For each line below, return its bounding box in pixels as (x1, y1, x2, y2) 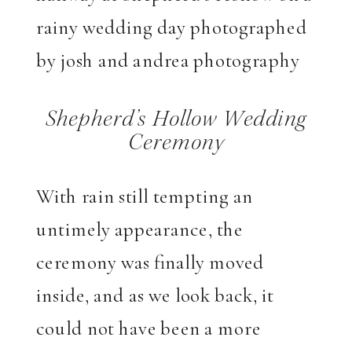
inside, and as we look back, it (36, 282, 274, 307)
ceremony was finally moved (36, 249, 264, 274)
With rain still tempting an (36, 183, 253, 208)
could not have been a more (36, 315, 261, 340)
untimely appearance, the (36, 216, 244, 241)
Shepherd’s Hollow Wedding (45, 108, 307, 134)
